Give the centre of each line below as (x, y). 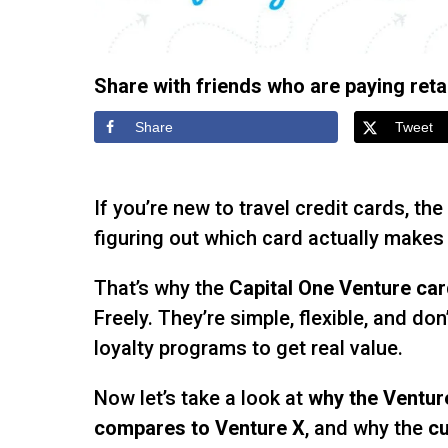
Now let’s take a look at (201, 397)
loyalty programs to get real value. (249, 347)
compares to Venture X (200, 427)
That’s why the (162, 287)
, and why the (367, 427)
